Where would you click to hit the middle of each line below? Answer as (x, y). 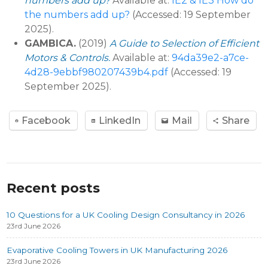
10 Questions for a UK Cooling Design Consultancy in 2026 (126, 214)
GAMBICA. (51, 43)
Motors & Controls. (68, 57)
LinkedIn (120, 121)
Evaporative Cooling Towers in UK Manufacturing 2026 (117, 250)
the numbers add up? (77, 14)
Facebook (46, 121)
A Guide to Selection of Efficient (185, 43)
